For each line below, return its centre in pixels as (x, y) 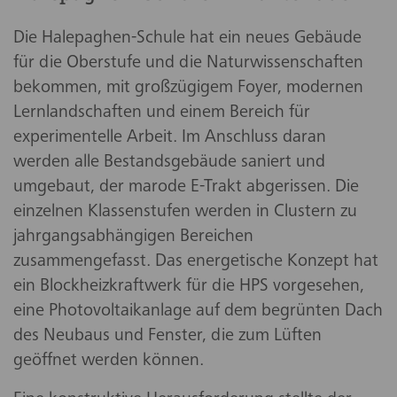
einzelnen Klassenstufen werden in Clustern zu (185, 213)
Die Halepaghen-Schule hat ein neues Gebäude (187, 39)
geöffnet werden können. (109, 362)
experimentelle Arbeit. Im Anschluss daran (170, 138)
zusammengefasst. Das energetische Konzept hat (196, 262)
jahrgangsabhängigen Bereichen (133, 237)
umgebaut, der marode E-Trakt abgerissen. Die (186, 188)
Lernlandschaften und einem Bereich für (162, 113)
